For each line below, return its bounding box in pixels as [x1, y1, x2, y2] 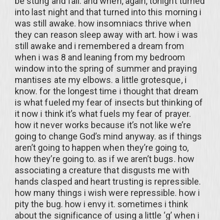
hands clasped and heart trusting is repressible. [15, 176, 201, 187]
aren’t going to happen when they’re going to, [15, 142, 189, 153]
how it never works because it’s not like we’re [15, 120, 191, 130]
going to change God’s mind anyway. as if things [15, 131, 202, 141]
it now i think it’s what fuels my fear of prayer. [15, 109, 191, 119]
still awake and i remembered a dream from [15, 41, 185, 51]
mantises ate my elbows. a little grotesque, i [15, 75, 187, 85]
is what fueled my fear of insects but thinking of [15, 97, 203, 108]
